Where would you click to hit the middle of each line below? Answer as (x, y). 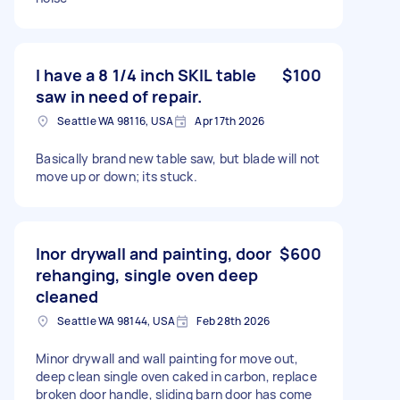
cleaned (67, 296)
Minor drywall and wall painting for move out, (167, 358)
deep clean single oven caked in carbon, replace (176, 376)
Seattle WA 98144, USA (117, 321)
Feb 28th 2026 (233, 321)
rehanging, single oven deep (147, 275)
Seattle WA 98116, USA (116, 121)
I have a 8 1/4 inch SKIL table (146, 75)
